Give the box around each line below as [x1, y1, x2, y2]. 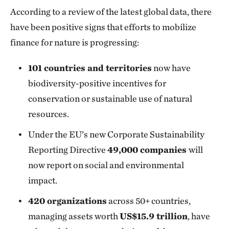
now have [152, 62, 191, 73]
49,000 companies [107, 144, 189, 155]
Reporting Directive [28, 144, 108, 155]
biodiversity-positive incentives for [28, 78, 167, 88]
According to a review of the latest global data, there [10, 6, 212, 17]
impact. [28, 175, 58, 186]
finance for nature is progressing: [10, 37, 141, 48]
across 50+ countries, [107, 195, 191, 206]
